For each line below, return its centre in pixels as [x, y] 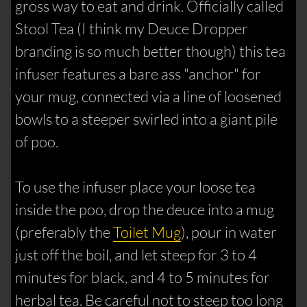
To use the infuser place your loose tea [136, 187]
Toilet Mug [147, 232]
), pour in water [229, 232]
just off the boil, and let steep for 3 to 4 [136, 255]
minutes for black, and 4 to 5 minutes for [143, 278]
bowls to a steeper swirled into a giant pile [147, 119]
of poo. [37, 142]
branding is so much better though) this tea [151, 51]
